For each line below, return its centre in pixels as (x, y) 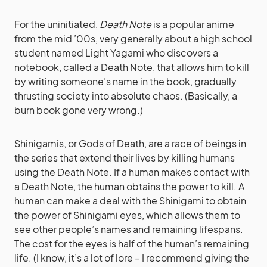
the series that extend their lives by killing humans (125, 158)
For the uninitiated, (57, 24)
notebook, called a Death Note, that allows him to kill (132, 67)
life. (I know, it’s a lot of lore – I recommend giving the (132, 258)
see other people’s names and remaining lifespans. (129, 229)
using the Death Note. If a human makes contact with (132, 172)
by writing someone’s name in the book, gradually (125, 81)
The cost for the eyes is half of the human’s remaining (132, 243)
